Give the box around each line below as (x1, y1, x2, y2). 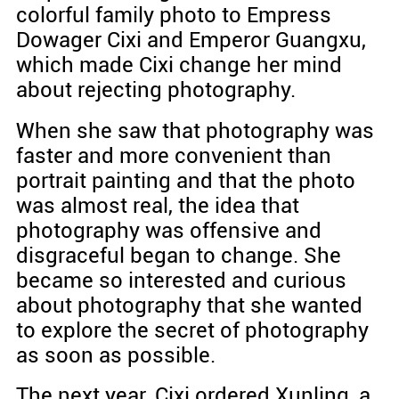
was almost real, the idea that (15, 192, 299, 218)
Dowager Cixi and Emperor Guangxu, (15, 27, 366, 53)
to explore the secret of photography (15, 317, 369, 343)
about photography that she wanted (15, 292, 362, 318)
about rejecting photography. (15, 77, 296, 102)
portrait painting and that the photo (15, 167, 355, 193)
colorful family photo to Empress (15, 2, 331, 28)
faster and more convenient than (15, 142, 331, 168)
